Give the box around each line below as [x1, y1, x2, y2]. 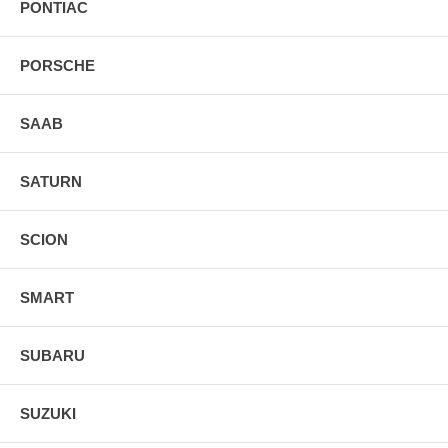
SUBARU [20, 346, 85, 364]
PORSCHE [20, 56, 95, 74]
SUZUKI [20, 404, 76, 422]
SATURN [20, 172, 82, 190]
